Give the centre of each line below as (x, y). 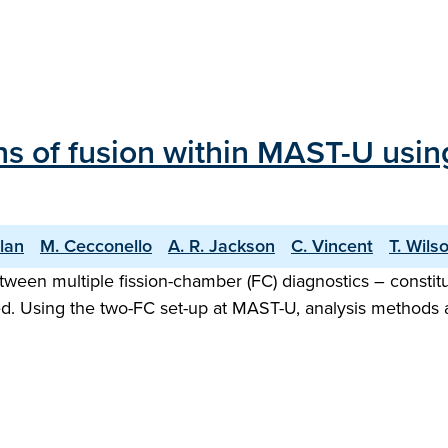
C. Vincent (332, 246)
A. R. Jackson (221, 246)
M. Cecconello (96, 246)
